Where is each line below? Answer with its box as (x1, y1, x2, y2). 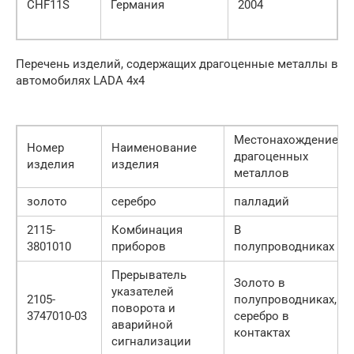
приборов (111, 239, 166, 254)
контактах (234, 326, 290, 341)
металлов (234, 166, 289, 181)
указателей (111, 284, 174, 299)
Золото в (234, 276, 285, 291)
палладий (234, 194, 289, 209)
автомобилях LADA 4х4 (16, 73, 145, 88)
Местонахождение (234, 133, 338, 148)
